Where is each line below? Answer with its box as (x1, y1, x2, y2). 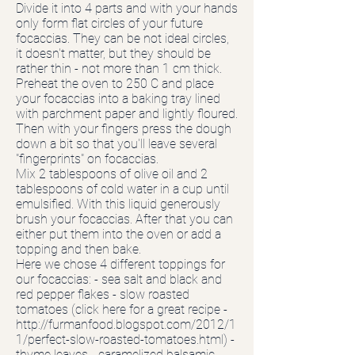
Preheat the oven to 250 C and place (16, 76, 214, 91)
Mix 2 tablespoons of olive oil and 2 (16, 166, 208, 181)
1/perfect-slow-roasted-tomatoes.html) (16, 332, 227, 347)
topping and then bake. (16, 242, 141, 257)
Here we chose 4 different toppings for (16, 257, 225, 272)
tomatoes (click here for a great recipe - (16, 302, 227, 317)
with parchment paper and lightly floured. (16, 106, 238, 121)
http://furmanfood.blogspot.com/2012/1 (16, 317, 236, 332)
